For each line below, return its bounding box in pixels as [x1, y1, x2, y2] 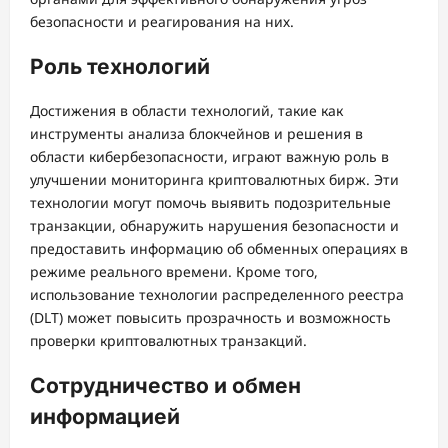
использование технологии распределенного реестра [30, 285, 404, 305]
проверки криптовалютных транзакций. [30, 331, 307, 351]
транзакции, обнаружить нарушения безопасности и [30, 216, 399, 236]
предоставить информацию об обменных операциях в [30, 239, 408, 259]
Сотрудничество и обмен [30, 372, 301, 398]
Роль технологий [30, 53, 210, 79]
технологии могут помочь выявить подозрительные [30, 193, 391, 213]
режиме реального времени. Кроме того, [30, 262, 318, 282]
